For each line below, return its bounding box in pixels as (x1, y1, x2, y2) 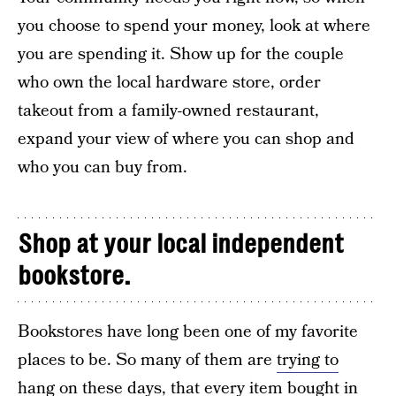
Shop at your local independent (18, 229, 344, 259)
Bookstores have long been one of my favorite (18, 320, 358, 344)
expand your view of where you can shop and (18, 127, 354, 151)
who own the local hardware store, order (18, 71, 321, 95)
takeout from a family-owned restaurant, (18, 99, 319, 123)
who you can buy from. (18, 156, 187, 179)
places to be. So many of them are (18, 348, 277, 372)
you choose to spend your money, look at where (18, 14, 370, 38)
